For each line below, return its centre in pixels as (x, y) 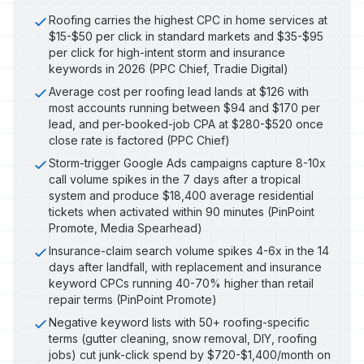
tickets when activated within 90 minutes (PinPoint (182, 212)
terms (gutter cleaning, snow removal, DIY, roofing (183, 338)
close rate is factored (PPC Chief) (139, 140)
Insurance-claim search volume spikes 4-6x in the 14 (189, 251)
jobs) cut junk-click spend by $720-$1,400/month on (190, 355)
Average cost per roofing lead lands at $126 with (179, 91)
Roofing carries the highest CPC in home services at (188, 20)
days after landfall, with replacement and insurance (185, 267)
